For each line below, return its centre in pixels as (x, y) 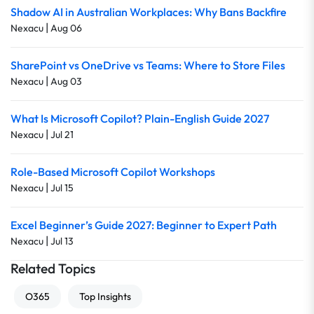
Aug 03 (66, 81)
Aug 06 (66, 28)
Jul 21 (62, 135)
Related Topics (53, 268)
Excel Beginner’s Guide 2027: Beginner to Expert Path (144, 225)
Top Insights (105, 296)
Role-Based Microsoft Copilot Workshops (113, 172)
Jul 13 (62, 241)
